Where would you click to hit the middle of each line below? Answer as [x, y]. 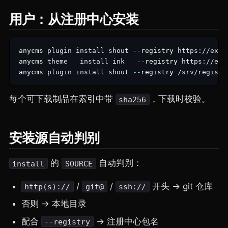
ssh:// [133, 186]
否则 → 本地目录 [54, 204]
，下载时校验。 [180, 99]
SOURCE [79, 163]
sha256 [133, 99]
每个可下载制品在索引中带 [62, 99]
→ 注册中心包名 [126, 221]
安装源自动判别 [54, 138]
